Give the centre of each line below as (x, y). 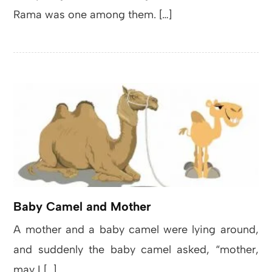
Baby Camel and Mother (83, 206)
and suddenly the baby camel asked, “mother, (136, 249)
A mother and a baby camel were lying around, (136, 229)
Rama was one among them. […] (93, 15)
